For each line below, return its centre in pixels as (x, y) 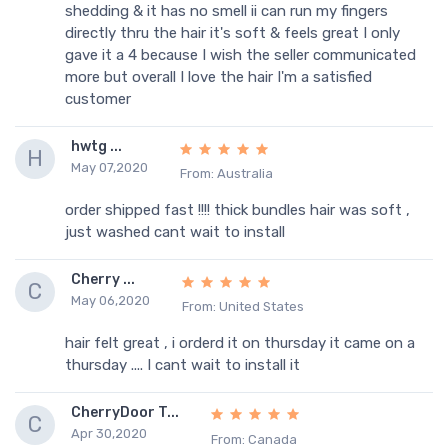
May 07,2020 (109, 167)
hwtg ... (96, 146)
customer (98, 99)
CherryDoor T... (125, 412)
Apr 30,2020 (109, 433)
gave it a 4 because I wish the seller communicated (240, 55)
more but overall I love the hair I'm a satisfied (218, 77)
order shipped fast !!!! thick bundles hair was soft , (237, 209)
